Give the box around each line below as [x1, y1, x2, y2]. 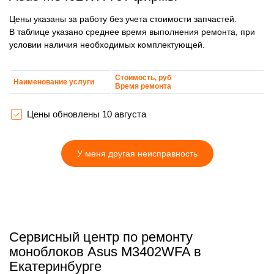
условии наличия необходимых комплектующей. [9, 39, 205, 50]
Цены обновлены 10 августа [27, 109, 146, 120]
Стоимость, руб [115, 73, 171, 83]
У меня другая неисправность [76, 149, 198, 159]
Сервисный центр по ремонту [9, 229, 193, 245]
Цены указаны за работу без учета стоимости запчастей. [9, 13, 237, 24]
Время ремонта [115, 82, 171, 91]
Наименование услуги [13, 78, 94, 87]
